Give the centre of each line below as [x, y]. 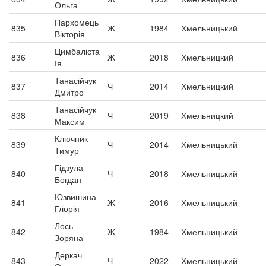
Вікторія [70, 34]
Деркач [68, 255]
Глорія [67, 208]
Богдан [68, 179]
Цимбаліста [77, 51]
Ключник [71, 138]
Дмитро [69, 92]
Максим [70, 121]
